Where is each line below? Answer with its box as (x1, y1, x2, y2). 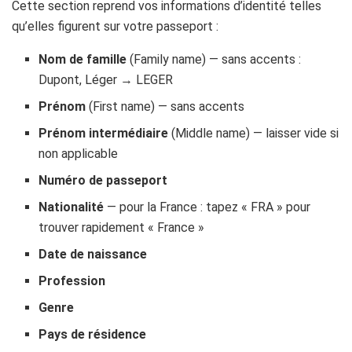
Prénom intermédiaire (38, 125, 169, 141)
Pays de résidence (38, 326, 147, 342)
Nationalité (38, 199, 104, 214)
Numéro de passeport (38, 172, 168, 188)
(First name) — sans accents (86, 98, 245, 114)
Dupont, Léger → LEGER (38, 71, 174, 87)
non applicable (38, 145, 119, 161)
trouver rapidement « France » (38, 219, 205, 235)
